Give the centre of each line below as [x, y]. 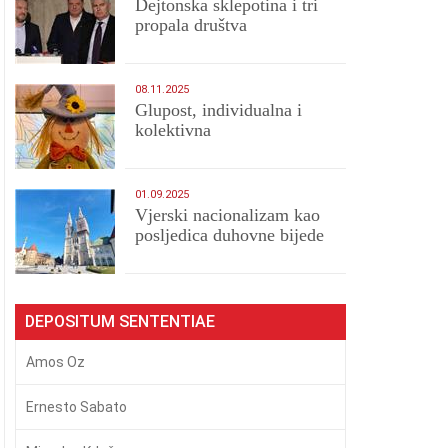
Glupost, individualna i [219, 110]
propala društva [191, 25]
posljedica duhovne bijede [230, 235]
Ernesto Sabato [77, 407]
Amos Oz [56, 362]
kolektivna [173, 130]
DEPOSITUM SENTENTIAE [120, 321]
